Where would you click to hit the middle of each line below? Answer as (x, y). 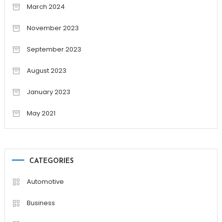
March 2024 (46, 6)
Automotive (45, 181)
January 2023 (48, 92)
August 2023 (46, 70)
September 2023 (54, 49)
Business (41, 203)
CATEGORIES (51, 161)
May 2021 (41, 113)
